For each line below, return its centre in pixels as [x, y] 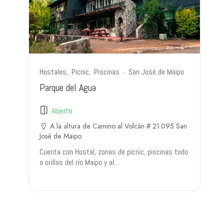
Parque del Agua [68, 88]
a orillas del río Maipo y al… [80, 162]
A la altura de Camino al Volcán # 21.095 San [119, 126]
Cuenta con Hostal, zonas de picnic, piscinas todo [114, 152]
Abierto [62, 110]
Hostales [53, 72]
